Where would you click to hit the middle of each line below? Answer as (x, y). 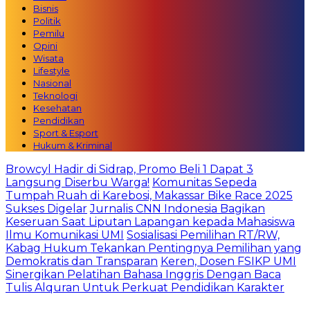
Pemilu (49, 33)
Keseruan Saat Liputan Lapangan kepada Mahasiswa (150, 222)
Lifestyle (52, 71)
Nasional (52, 83)
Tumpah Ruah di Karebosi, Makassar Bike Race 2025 (149, 195)
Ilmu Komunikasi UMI (65, 235)
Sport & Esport (66, 133)
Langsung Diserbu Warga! (77, 182)
